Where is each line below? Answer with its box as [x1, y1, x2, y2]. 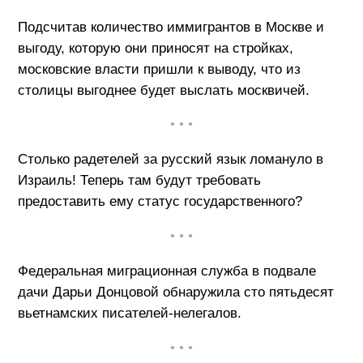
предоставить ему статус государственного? [17, 194, 302, 210]
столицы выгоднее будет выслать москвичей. [17, 82, 310, 98]
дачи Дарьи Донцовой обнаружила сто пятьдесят [17, 284, 334, 300]
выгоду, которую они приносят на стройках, [17, 40, 293, 56]
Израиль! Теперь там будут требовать [17, 173, 261, 189]
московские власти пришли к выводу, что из [17, 61, 301, 77]
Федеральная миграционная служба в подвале [17, 263, 316, 279]
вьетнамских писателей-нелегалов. [17, 305, 241, 321]
